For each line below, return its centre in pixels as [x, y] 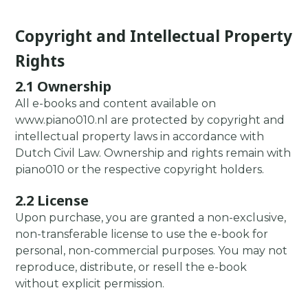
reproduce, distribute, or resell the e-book [131, 267]
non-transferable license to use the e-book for [142, 234]
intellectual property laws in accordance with [140, 137]
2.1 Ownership [64, 86]
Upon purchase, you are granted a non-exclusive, [151, 218]
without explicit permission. [90, 284]
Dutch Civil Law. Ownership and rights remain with [153, 153]
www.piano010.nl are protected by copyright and [150, 120]
